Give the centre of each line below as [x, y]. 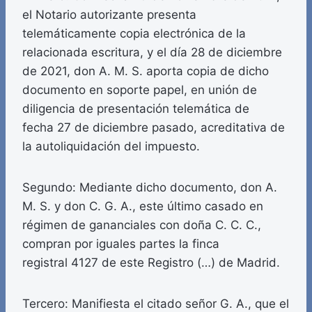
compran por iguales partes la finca [121, 244]
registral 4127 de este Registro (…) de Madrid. [151, 263]
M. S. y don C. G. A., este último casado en [143, 206]
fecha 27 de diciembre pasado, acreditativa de [154, 128]
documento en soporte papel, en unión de [140, 90]
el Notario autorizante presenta [109, 15]
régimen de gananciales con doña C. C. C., [142, 225]
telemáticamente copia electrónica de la [134, 34]
